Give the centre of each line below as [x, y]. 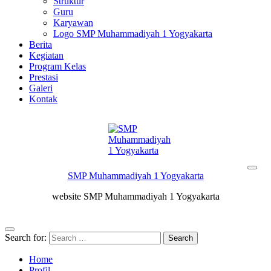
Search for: [26, 237]
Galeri [41, 88]
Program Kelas [57, 66]
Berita [41, 44]
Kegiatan [46, 55]
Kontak [43, 99]
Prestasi [44, 77]
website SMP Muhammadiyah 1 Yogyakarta [135, 196]
